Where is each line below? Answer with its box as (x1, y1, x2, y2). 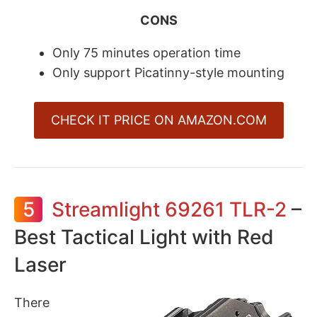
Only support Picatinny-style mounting (52, 64, 284, 80)
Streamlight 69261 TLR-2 (52, 197, 287, 221)
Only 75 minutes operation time (52, 45, 241, 60)
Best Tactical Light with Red (14, 224, 274, 249)
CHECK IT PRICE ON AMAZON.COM (50, 112, 267, 127)
